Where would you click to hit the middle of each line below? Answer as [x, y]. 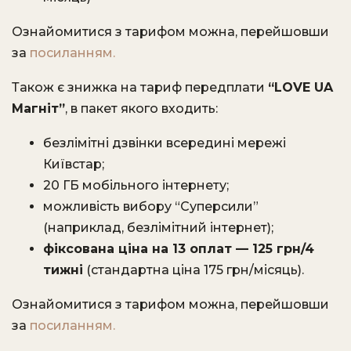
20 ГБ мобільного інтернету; [136, 185]
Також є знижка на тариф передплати [140, 87]
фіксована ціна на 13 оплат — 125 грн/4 [179, 249]
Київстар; [74, 164]
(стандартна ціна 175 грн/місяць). [194, 270]
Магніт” [38, 109]
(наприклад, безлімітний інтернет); [158, 228]
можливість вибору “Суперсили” [151, 206]
